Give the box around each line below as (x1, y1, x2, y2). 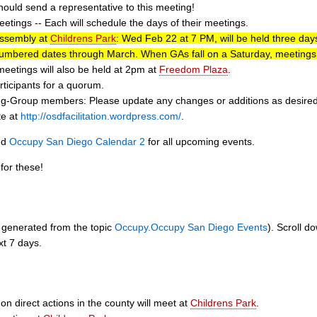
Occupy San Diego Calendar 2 (9, 135, 145, 147)
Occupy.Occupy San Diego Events (115, 221, 267, 234)
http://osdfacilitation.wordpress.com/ (21, 110, 181, 122)
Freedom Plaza (159, 63, 228, 75)
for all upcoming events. (145, 135, 255, 147)
